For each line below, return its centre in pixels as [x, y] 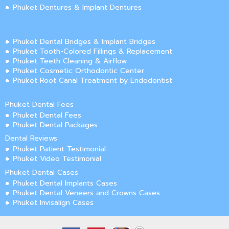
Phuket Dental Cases [42, 172]
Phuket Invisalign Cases [53, 202]
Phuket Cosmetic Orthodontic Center [78, 71]
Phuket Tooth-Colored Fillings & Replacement [93, 52]
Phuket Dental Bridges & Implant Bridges [84, 42]
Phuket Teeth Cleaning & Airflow [70, 61]
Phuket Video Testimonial [57, 159]
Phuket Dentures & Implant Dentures [77, 7]
